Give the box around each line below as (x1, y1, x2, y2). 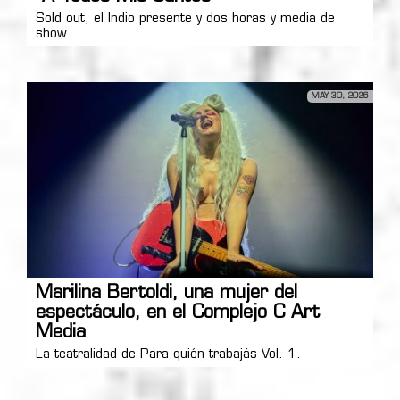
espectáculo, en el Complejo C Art (36, 304, 320, 322)
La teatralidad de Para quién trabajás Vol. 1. (36, 347, 301, 362)
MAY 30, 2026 (312, 92, 369, 101)
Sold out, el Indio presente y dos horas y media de (36, 12, 335, 27)
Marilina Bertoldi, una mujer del (36, 284, 297, 303)
